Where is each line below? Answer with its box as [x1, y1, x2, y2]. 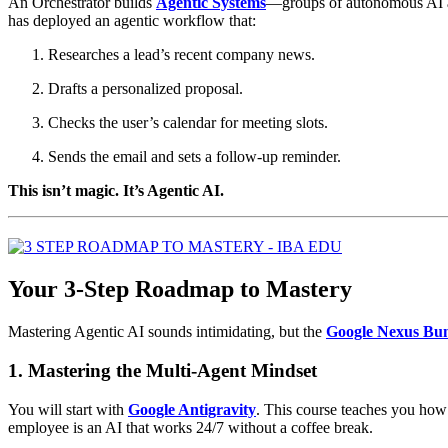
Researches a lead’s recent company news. [48, 46, 315, 64]
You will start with [8, 400, 128, 418]
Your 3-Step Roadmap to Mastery [8, 276, 352, 303]
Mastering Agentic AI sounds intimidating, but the [8, 323, 326, 341]
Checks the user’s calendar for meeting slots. [48, 114, 328, 132]
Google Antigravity [128, 400, 256, 418]
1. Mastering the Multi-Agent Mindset [8, 359, 317, 381]
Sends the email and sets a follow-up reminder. [48, 148, 341, 166]
